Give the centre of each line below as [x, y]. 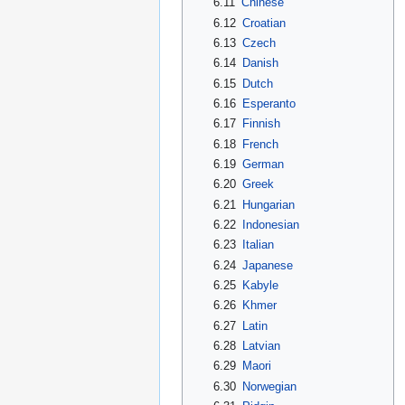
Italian [258, 245]
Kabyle [260, 285]
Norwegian [269, 386]
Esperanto [268, 104]
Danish [260, 63]
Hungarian [268, 204]
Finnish [261, 124]
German [263, 164]
